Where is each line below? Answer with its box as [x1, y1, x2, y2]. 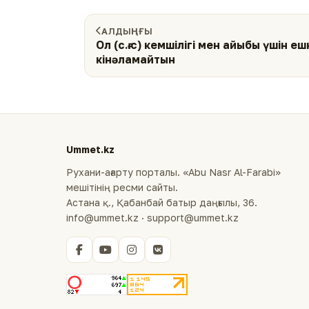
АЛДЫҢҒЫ [101, 25, 153, 37]
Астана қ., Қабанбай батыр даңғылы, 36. [66, 197, 257, 208]
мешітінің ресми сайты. [66, 181, 178, 193]
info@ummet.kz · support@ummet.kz [66, 212, 239, 223]
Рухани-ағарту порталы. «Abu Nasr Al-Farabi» [66, 166, 281, 178]
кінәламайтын [96, 52, 175, 66]
